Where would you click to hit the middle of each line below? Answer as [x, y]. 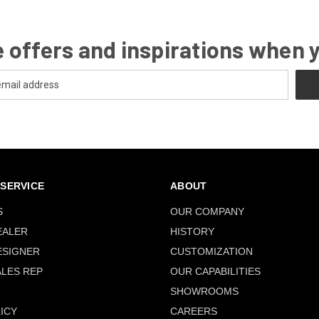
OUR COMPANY [207, 211]
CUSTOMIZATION [211, 251]
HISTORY [192, 231]
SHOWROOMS [204, 291]
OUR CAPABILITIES [215, 271]
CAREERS [194, 311]
